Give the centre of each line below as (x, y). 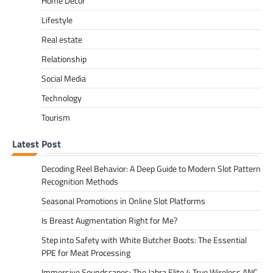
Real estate (62, 40)
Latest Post (37, 144)
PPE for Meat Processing (86, 253)
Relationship (64, 59)
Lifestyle (57, 20)
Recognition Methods (80, 182)
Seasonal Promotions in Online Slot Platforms (123, 201)
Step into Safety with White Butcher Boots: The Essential (144, 240)
